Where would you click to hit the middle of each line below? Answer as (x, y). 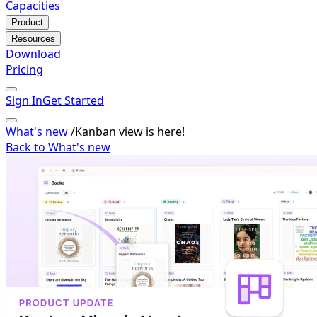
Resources (33, 39)
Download (33, 54)
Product (27, 22)
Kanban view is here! (130, 132)
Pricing (24, 69)
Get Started (73, 100)
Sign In (24, 100)
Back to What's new (58, 147)
